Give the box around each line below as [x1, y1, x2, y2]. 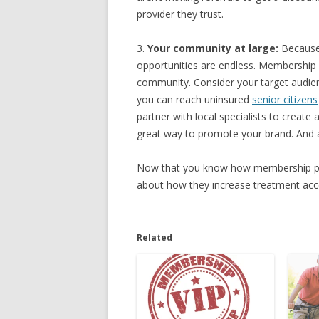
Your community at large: [147, 41, 278, 55]
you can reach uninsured [137, 93, 252, 106]
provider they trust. [137, 7, 224, 21]
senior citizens [252, 93, 318, 106]
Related [137, 231, 172, 244]
